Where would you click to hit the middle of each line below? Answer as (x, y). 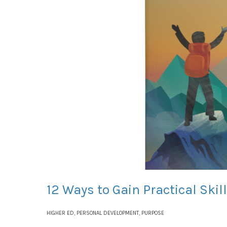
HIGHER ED (60, 213)
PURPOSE (153, 213)
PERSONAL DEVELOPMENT (108, 213)
